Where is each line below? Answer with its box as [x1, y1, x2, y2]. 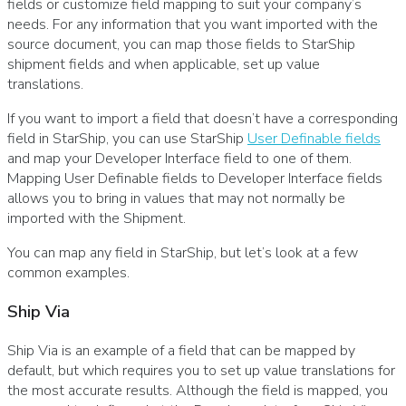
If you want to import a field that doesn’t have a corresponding [7, 109, 398, 130]
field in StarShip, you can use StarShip [7, 129, 247, 150]
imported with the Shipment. [7, 208, 186, 229]
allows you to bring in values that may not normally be [7, 188, 345, 209]
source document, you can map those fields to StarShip [7, 34, 355, 55]
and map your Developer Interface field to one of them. [7, 149, 352, 169]
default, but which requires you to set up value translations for [7, 360, 395, 381]
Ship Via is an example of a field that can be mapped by [7, 340, 355, 361]
